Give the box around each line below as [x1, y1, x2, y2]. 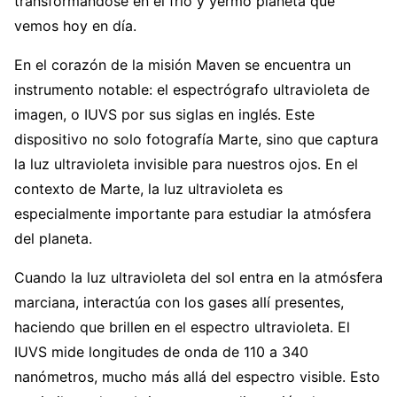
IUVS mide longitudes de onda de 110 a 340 [14, 342, 308, 361]
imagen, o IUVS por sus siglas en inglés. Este [14, 105, 315, 123]
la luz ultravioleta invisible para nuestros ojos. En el [14, 154, 358, 173]
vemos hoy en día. [14, 16, 136, 35]
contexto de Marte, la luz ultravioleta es [14, 179, 283, 198]
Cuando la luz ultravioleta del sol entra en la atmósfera [14, 268, 383, 286]
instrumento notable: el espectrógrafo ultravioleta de [14, 80, 370, 98]
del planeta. [14, 229, 92, 247]
